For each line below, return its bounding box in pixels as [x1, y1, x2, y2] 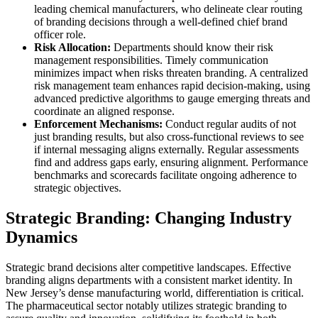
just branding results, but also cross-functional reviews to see [34, 130, 304, 143]
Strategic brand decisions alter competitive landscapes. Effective [6, 261, 291, 273]
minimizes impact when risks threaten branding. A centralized [34, 66, 308, 79]
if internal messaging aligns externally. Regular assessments [34, 143, 299, 155]
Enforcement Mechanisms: [34, 117, 163, 130]
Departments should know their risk [111, 40, 273, 53]
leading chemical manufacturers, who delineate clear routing [34, 2, 302, 15]
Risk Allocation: [34, 40, 111, 53]
